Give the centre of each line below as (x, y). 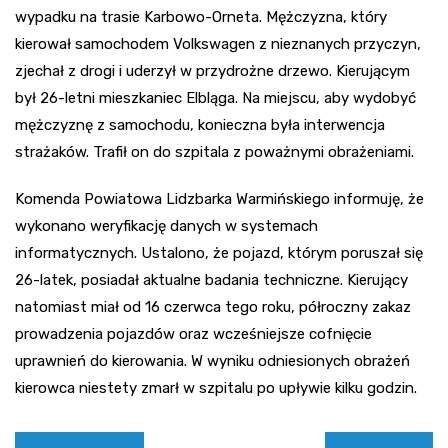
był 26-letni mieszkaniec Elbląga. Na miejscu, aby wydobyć (215, 97)
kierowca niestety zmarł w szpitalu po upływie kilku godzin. (216, 387)
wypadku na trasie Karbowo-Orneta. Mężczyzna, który (201, 16)
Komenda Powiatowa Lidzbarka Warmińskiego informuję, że (219, 198)
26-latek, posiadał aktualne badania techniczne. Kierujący (211, 279)
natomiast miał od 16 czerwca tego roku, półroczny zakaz (213, 306)
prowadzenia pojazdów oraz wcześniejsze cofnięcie (193, 333)
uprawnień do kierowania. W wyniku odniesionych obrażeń (212, 360)
